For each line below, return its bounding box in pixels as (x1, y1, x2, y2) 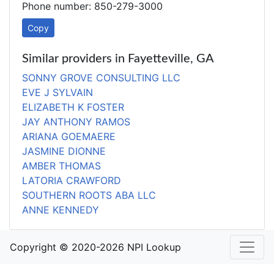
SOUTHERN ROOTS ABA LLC (22, 189, 156, 201)
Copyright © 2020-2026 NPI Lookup (10, 241, 181, 253)
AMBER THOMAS (22, 160, 101, 172)
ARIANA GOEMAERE (22, 130, 116, 143)
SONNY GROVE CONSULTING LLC (22, 72, 180, 84)
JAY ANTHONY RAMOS (22, 116, 130, 128)
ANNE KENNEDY (22, 204, 99, 216)
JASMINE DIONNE (22, 145, 106, 157)
